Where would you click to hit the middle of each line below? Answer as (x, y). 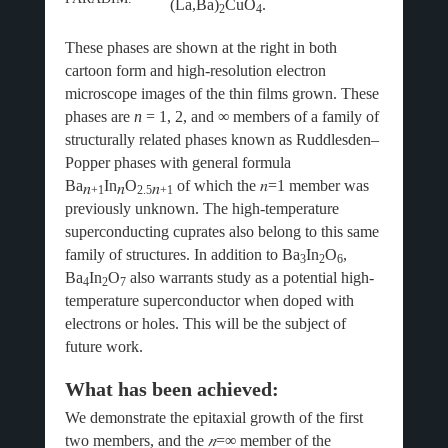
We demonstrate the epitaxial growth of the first (213, 417)
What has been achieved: (171, 389)
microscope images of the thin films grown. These (221, 93)
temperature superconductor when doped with (209, 300)
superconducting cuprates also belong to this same (221, 231)
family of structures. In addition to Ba (182, 254)
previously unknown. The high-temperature (201, 208)
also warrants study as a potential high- (249, 277)
